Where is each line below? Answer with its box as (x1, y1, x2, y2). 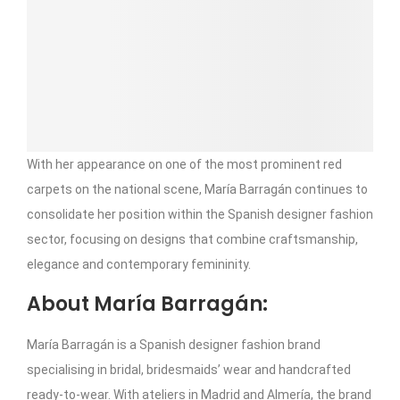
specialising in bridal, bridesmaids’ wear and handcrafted (27, 362, 351, 378)
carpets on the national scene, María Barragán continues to (27, 182, 368, 197)
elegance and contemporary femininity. (27, 257, 251, 272)
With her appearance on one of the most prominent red (27, 157, 342, 172)
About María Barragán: (27, 290, 268, 319)
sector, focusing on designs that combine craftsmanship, (27, 232, 358, 247)
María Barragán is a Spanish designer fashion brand (27, 337, 321, 353)
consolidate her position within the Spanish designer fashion (27, 207, 373, 222)
